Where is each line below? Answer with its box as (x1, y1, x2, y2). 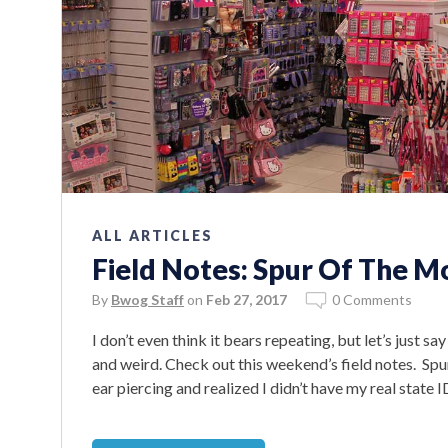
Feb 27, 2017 (206, 290, 287, 308)
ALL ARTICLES (92, 226, 213, 244)
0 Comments (332, 290, 412, 308)
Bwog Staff (111, 290, 184, 308)
